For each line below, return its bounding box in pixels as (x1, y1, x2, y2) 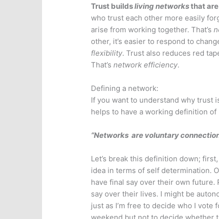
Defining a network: (91, 84, 159, 93)
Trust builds (91, 1, 135, 11)
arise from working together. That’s (91, 25, 214, 35)
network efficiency (113, 60, 178, 70)
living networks (134, 1, 190, 11)
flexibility (91, 48, 123, 58)
